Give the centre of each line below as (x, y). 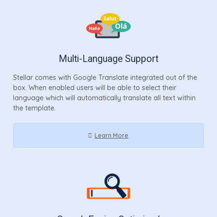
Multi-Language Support (108, 59)
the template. (34, 108)
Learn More (112, 135)
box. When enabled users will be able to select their (94, 87)
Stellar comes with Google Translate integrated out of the (105, 77)
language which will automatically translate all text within (104, 98)
